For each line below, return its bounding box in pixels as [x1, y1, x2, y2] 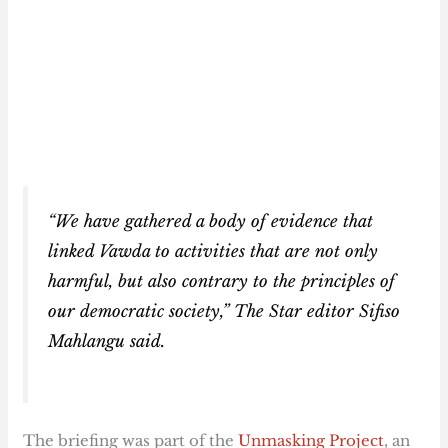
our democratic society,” [48, 301, 235, 322]
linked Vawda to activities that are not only [48, 241, 379, 262]
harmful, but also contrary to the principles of [48, 271, 396, 292]
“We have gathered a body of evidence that [48, 211, 374, 232]
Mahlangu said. [48, 331, 166, 352]
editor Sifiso [302, 301, 401, 322]
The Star [234, 301, 303, 322]
